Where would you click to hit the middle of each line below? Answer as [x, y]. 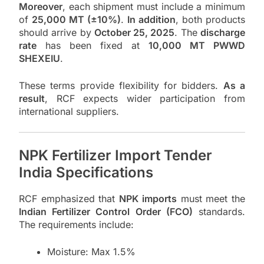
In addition [151, 19]
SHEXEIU [39, 58]
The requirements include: [76, 225]
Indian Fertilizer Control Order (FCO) [106, 212]
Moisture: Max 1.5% [91, 252]
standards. [219, 212]
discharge [223, 32]
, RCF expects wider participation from [145, 98]
